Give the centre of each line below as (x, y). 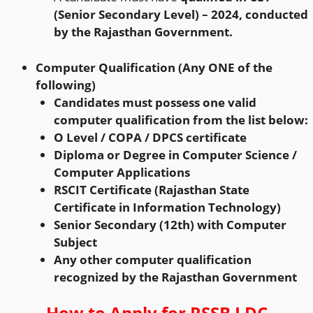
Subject (75, 242)
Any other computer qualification (152, 259)
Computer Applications (122, 172)
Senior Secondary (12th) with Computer (170, 224)
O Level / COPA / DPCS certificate (150, 137)
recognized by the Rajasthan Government (175, 277)
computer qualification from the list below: (181, 119)
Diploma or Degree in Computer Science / (175, 154)
